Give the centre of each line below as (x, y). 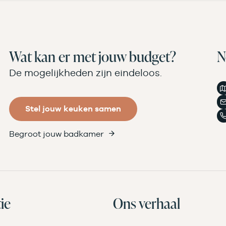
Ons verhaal (147, 203)
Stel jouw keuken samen (73, 108)
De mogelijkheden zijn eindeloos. (86, 72)
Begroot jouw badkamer (57, 134)
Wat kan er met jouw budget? (93, 56)
